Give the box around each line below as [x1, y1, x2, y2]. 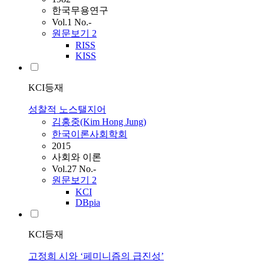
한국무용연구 [52, 5, 108, 16]
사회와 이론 [52, 152, 101, 163]
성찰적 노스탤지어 [28, 104, 106, 115]
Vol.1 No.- [52, 17, 91, 28]
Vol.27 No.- [52, 164, 96, 174]
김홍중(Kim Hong [52, 117, 126, 127]
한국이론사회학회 [52, 129, 127, 140]
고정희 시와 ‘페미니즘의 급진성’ [28, 251, 164, 262]
